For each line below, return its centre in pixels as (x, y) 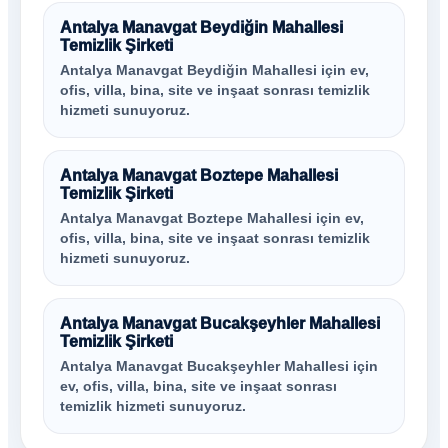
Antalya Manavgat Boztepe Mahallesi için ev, (212, 218)
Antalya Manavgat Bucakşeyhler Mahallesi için (219, 366)
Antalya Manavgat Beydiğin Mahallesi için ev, (214, 70)
